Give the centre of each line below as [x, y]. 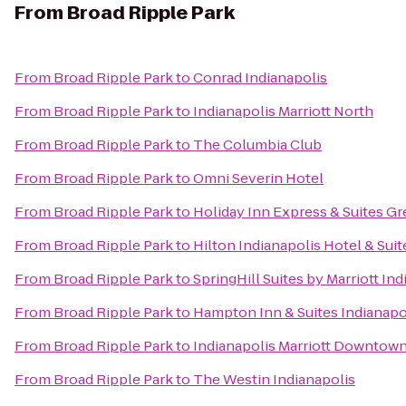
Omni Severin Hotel [258, 178]
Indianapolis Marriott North [283, 111]
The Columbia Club [257, 145]
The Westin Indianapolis [274, 379]
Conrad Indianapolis [260, 77]
